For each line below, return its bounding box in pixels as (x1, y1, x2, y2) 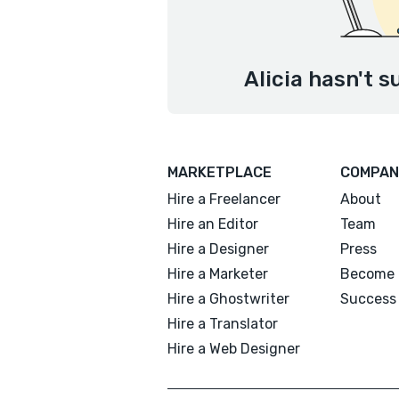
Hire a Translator (167, 315, 278, 332)
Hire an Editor (167, 216, 258, 232)
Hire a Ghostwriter (167, 290, 289, 307)
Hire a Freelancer (167, 191, 281, 208)
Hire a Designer (167, 240, 269, 257)
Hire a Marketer (167, 265, 268, 282)
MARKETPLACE (167, 164, 272, 181)
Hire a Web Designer (167, 340, 300, 357)
